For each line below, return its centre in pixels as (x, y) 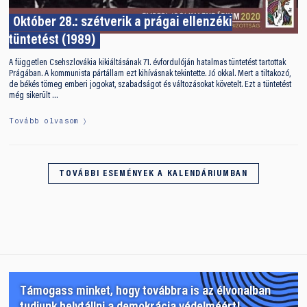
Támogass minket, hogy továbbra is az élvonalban (146, 291)
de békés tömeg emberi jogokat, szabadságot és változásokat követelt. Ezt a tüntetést (150, 85)
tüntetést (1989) (53, 41)
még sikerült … (34, 96)
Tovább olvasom (44, 121)
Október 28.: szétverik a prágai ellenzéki (122, 23)
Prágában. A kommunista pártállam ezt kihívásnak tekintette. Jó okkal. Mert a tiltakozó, (150, 74)
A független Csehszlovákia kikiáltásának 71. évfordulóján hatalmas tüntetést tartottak (148, 63)
